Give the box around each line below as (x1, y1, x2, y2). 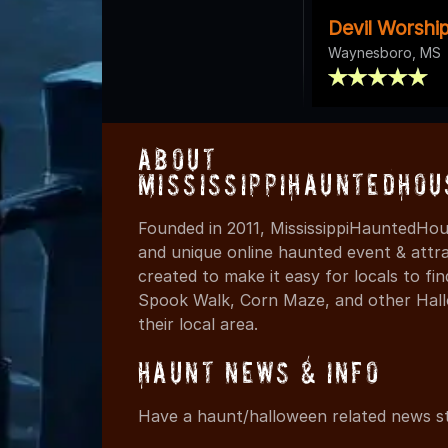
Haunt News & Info (138, 355, 381, 389)
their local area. (138, 313, 258, 334)
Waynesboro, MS (328, 43, 441, 61)
